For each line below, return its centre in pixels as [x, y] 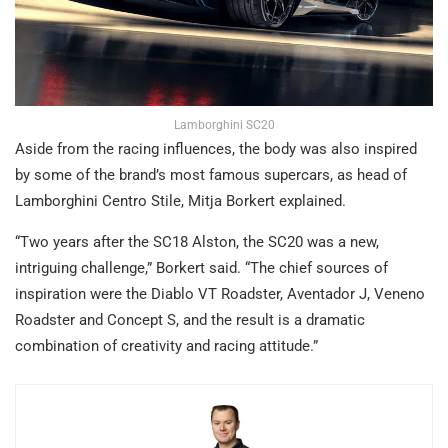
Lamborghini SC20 [224, 125]
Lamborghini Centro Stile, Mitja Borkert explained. [180, 201]
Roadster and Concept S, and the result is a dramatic [190, 320]
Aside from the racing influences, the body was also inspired [216, 149]
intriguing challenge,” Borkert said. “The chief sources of [201, 268]
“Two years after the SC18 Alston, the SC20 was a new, [197, 242]
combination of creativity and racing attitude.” [166, 346]
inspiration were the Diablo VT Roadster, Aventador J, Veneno [220, 294]
